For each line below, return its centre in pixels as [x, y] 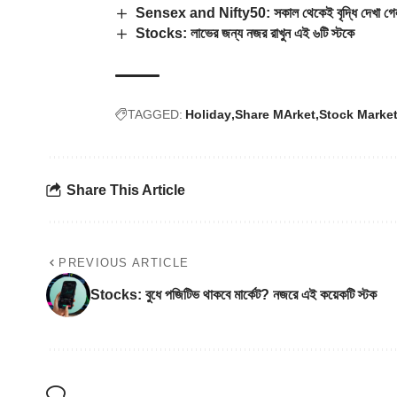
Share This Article [126, 190]
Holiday [208, 115]
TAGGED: [155, 115]
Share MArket [275, 115]
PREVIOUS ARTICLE [124, 263]
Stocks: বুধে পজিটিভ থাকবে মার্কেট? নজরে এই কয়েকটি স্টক [234, 295]
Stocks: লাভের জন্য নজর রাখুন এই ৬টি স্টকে [245, 33]
